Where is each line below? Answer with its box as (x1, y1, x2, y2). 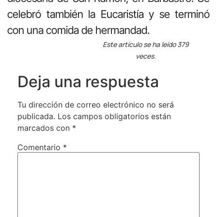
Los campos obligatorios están (57, 111, 171, 121)
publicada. (17, 111, 55, 121)
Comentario (17, 142, 63, 152)
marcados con (17, 123, 72, 133)
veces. (135, 51, 156, 61)
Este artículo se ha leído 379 (102, 39, 189, 49)
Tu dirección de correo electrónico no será (17, 99, 174, 109)
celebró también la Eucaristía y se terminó (7, 7, 210, 20)
